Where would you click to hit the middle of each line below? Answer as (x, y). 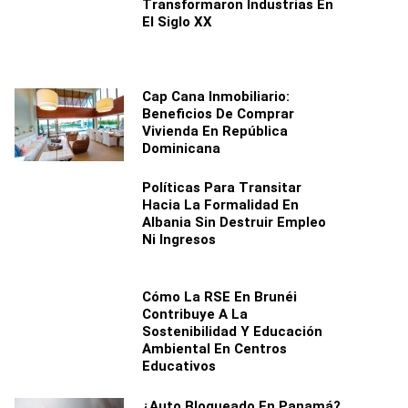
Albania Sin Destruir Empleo (234, 222)
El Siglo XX (177, 22)
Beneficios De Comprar (218, 114)
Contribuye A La (195, 314)
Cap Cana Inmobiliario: (216, 97)
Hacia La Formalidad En (220, 205)
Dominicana (181, 148)
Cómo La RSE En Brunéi (219, 297)
